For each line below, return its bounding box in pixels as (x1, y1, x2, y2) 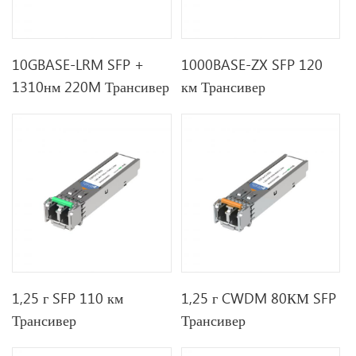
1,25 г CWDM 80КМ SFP (181, 288, 337, 308)
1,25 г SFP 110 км (12, 288, 124, 308)
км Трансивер (181, 76, 266, 96)
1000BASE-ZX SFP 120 (181, 54, 323, 74)
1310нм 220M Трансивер (12, 76, 170, 96)
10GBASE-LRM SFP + (12, 54, 145, 74)
